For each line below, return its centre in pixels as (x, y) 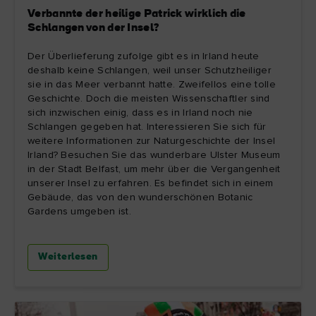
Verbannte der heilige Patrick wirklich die (137, 14)
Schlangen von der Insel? (93, 28)
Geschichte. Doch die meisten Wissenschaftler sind (149, 99)
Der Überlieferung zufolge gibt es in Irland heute (144, 56)
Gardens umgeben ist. (80, 212)
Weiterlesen (68, 257)
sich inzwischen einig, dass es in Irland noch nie (140, 113)
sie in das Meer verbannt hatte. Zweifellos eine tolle (152, 85)
